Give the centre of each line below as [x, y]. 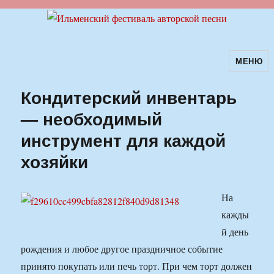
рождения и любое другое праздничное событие [122, 249]
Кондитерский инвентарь [129, 97]
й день [235, 232]
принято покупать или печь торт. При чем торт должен [137, 266]
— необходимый [92, 119]
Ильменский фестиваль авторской [127, 69]
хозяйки [55, 161]
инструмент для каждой [124, 140]
